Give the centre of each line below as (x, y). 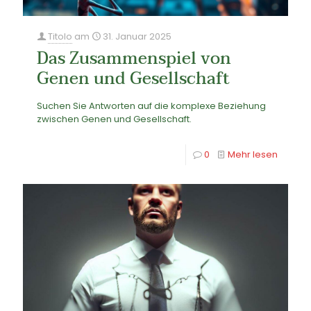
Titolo (60, 37)
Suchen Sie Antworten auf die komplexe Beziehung (151, 106)
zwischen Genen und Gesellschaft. (114, 119)
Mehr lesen (253, 155)
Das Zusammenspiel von (134, 59)
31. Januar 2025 (137, 37)
